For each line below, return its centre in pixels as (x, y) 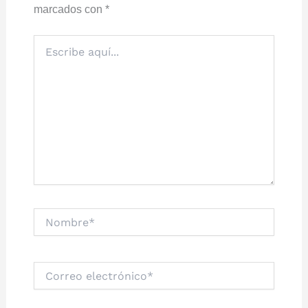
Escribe (49, 41)
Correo (48, 268)
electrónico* (58, 282)
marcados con (69, 9)
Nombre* (52, 214)
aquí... (46, 55)
